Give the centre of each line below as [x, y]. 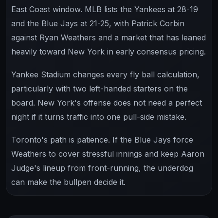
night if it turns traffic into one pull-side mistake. [99, 117]
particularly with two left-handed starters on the [100, 88]
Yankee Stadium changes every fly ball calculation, [105, 74]
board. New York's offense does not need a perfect [107, 102]
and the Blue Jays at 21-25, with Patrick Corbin [98, 23]
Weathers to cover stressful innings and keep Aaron [108, 154]
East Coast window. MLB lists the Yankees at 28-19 [105, 9]
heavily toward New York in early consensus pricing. [109, 51]
